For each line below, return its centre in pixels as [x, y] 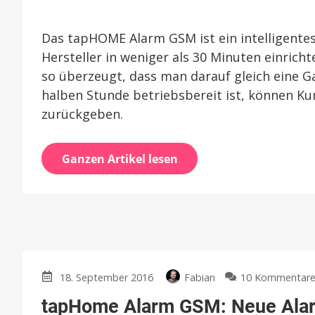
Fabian [199, 277]
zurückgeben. [82, 114]
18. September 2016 [106, 277]
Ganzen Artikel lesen [120, 159]
